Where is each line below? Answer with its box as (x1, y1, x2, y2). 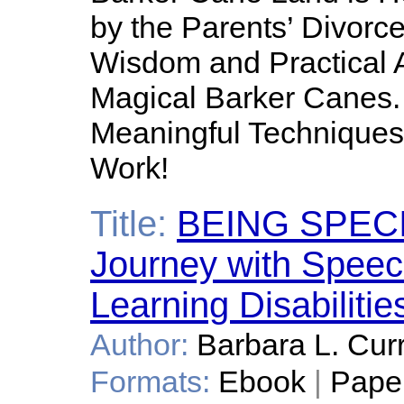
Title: (90, 204, 167, 243)
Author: (90, 327, 188, 362)
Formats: (90, 364, 210, 399)
